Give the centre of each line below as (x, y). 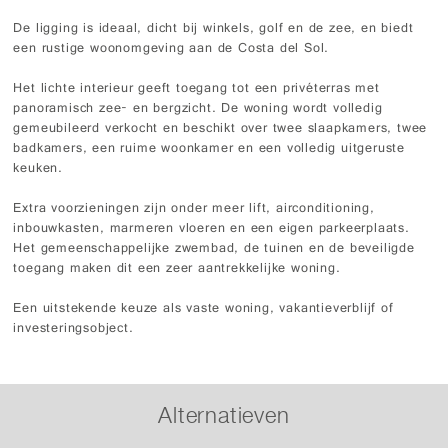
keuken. (38, 169)
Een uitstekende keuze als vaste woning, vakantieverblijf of (203, 309)
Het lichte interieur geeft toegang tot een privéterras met (196, 89)
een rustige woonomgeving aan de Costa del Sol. (171, 49)
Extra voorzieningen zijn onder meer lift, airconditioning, (194, 209)
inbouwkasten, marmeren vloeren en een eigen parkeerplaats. (211, 229)
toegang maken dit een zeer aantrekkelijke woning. (177, 269)
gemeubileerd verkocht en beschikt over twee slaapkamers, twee (220, 129)
